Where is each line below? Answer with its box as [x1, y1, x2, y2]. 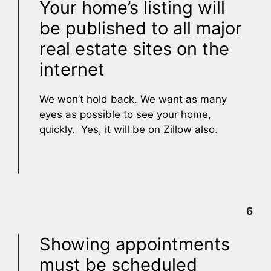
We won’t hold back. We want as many [39, 93, 227, 105]
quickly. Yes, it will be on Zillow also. [39, 123, 218, 135]
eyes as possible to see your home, [39, 108, 211, 120]
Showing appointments [39, 233, 230, 255]
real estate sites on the [39, 38, 229, 59]
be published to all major [39, 18, 242, 39]
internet [39, 59, 105, 80]
